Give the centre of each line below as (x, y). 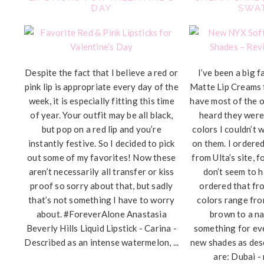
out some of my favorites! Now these (102, 157)
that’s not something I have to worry (102, 200)
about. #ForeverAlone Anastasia (101, 214)
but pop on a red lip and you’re (101, 129)
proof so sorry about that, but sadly (102, 186)
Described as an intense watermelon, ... (102, 242)
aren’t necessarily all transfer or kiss (101, 171)
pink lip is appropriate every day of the (101, 87)
